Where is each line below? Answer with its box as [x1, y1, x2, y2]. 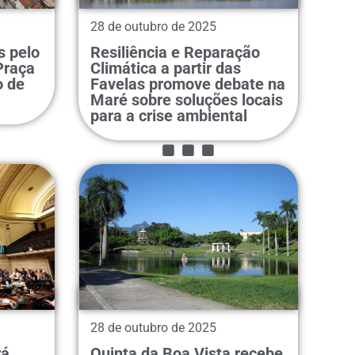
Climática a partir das [90, 58, 241, 78]
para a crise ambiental [90, 105, 247, 125]
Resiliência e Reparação [90, 42, 260, 62]
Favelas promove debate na [90, 74, 285, 94]
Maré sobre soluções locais [90, 90, 283, 109]
